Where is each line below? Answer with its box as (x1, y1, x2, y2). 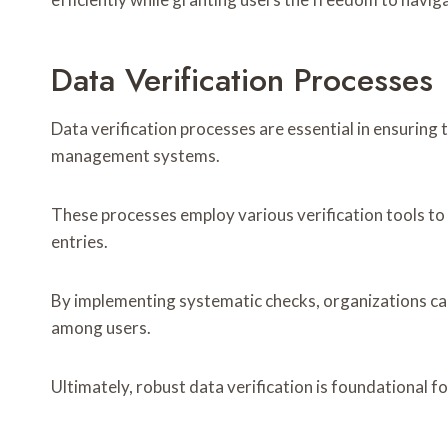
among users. (51, 317, 151, 339)
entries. (51, 231, 108, 253)
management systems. (51, 145, 220, 167)
